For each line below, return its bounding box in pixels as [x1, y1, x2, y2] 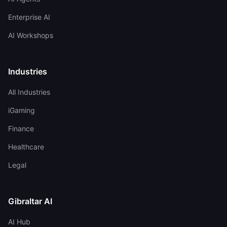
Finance [8, 124, 34, 133]
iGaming [8, 106, 35, 115]
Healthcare [8, 142, 44, 151]
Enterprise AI [8, 13, 50, 21]
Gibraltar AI [8, 196, 52, 206]
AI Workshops [8, 31, 53, 40]
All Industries [8, 88, 50, 96]
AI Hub [8, 217, 30, 226]
